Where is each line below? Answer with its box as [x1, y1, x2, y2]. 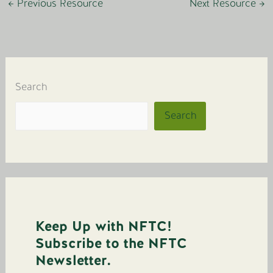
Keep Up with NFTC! [35, 216, 172, 235]
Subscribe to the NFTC [35, 233, 188, 252]
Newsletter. [35, 250, 112, 269]
